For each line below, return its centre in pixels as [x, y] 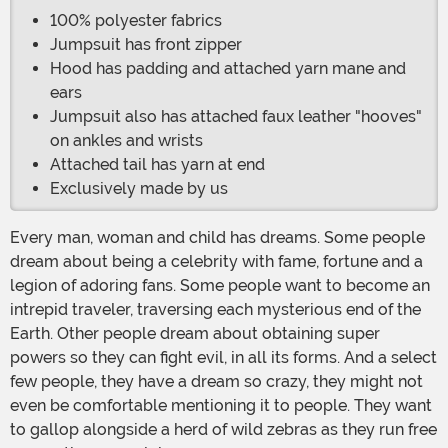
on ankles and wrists [126, 141]
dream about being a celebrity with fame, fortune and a [216, 262]
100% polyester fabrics [136, 21]
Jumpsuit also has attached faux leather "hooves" [236, 117]
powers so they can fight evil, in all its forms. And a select [223, 358]
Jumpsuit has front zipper [146, 45]
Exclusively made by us [139, 189]
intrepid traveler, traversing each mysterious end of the [215, 310]
